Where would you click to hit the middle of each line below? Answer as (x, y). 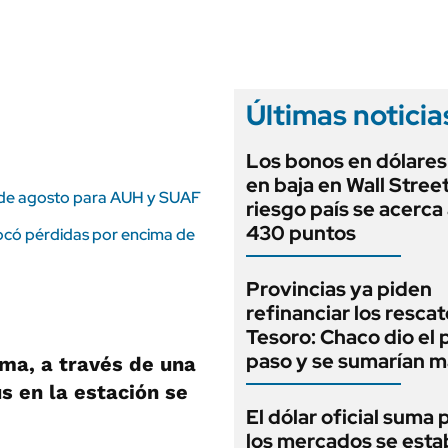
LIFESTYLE (109, 14)
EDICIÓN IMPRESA (379, 34)
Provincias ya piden (339, 289)
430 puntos (301, 233)
